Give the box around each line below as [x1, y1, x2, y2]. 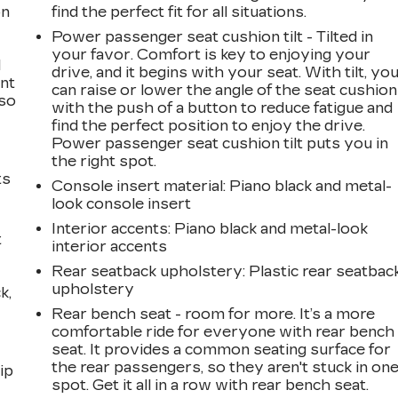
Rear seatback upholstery [52, 262, 243, 280]
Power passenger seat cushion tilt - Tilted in [52, 28, 374, 45]
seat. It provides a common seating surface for [52, 340, 392, 358]
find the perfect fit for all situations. [52, 3, 307, 20]
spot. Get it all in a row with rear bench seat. [52, 376, 370, 394]
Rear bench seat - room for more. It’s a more [52, 305, 376, 322]
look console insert [52, 195, 192, 212]
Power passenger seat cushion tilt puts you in [52, 134, 389, 152]
